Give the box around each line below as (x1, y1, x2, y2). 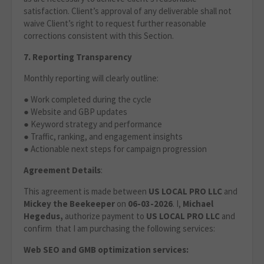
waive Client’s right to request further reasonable (24, 18, 206, 29)
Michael (183, 198, 213, 210)
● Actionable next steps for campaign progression (24, 143, 207, 155)
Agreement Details (24, 164, 101, 176)
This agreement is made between (24, 186, 148, 197)
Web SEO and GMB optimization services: (24, 244, 189, 256)
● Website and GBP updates (24, 106, 127, 118)
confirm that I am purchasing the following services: (24, 223, 215, 235)
